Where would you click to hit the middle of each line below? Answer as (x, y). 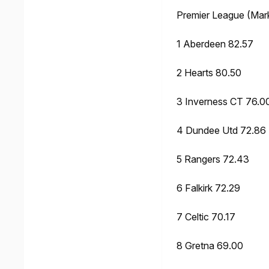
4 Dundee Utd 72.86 (221, 131)
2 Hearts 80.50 (209, 73)
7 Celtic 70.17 (206, 217)
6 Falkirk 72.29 (208, 188)
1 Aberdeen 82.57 (215, 44)
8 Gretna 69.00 (210, 246)
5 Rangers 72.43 (213, 159)
